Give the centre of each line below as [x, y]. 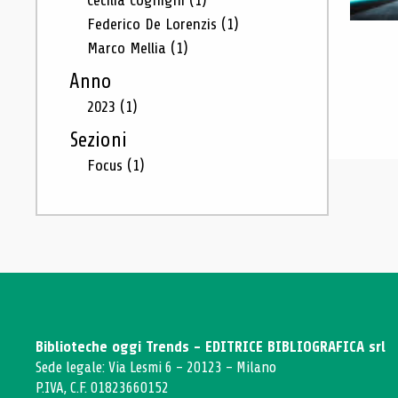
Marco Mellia [129, 48]
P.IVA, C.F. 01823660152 [102, 388]
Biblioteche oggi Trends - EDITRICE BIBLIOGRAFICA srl [211, 347]
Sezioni [98, 140]
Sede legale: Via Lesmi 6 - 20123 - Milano [156, 367]
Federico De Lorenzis [154, 24]
